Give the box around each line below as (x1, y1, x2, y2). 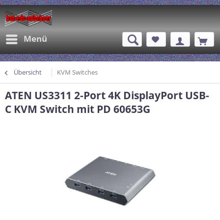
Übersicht (14, 68, 42, 77)
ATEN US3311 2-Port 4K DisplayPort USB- (5, 88, 209, 102)
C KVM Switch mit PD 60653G (5, 102, 150, 116)
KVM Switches (57, 68, 98, 77)
